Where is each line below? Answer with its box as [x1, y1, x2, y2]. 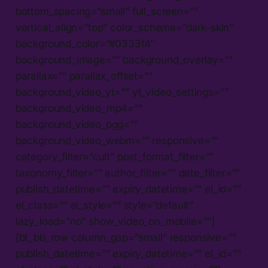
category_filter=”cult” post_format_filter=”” [15, 151, 214, 163]
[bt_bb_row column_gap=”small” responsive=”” [15, 232, 236, 244]
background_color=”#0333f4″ [15, 38, 156, 50]
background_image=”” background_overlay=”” [15, 54, 233, 66]
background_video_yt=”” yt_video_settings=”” [15, 86, 229, 99]
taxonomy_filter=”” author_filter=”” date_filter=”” [15, 167, 240, 179]
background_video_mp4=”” [15, 102, 142, 115]
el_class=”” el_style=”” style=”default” [15, 199, 194, 212]
